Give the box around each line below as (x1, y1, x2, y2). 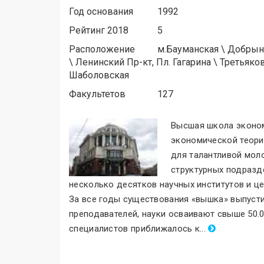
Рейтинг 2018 (69, 25, 128, 36)
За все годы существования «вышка (69, 194, 224, 204)
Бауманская (166, 44, 219, 55)
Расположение (69, 44, 135, 55)
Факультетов (69, 88, 126, 100)
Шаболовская (69, 70, 129, 81)
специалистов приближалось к (69, 223, 200, 234)
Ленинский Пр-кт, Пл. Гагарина (75, 57, 211, 68)
